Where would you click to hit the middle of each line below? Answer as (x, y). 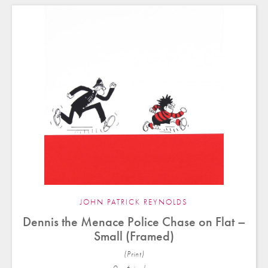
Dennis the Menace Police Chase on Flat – (134, 222)
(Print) (134, 254)
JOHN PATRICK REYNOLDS (134, 202)
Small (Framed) (134, 236)
